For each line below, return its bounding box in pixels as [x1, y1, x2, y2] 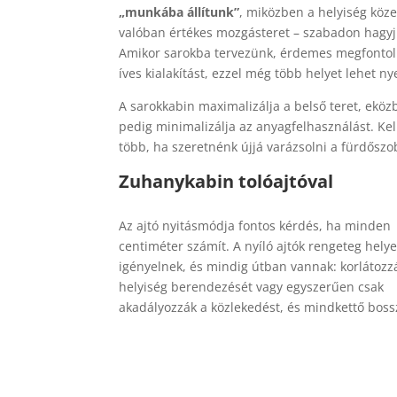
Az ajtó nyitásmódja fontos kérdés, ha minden [119, 216, 392, 234]
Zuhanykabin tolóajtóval [119, 169, 334, 194]
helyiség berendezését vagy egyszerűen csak [119, 277, 385, 295]
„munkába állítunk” [119, 4, 240, 21]
